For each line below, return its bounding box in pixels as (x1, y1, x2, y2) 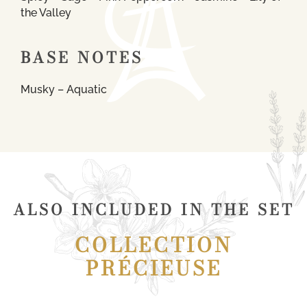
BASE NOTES (21, 45, 143, 69)
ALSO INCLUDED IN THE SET (12, 197, 295, 221)
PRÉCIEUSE (85, 252, 222, 284)
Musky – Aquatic (21, 82, 107, 96)
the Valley (21, 5, 71, 19)
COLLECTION (75, 229, 232, 260)
